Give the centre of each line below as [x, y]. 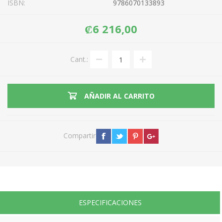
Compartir [79, 136]
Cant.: [79, 59]
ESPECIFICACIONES [110, 203]
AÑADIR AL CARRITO [119, 96]
